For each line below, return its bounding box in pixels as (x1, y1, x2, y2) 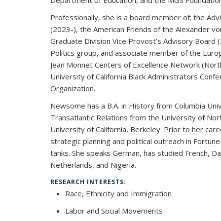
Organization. (50, 83, 95, 93)
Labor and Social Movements (65, 206, 163, 216)
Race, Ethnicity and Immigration (65, 188, 172, 198)
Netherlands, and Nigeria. (50, 160, 136, 170)
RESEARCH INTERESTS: (50, 178, 128, 186)
